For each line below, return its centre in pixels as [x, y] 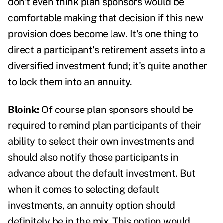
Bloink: [24, 110]
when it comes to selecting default [83, 189]
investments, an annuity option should [92, 205]
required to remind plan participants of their [105, 126]
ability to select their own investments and [101, 142]
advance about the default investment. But [102, 173]
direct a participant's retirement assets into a [107, 50]
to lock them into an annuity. [71, 82]
